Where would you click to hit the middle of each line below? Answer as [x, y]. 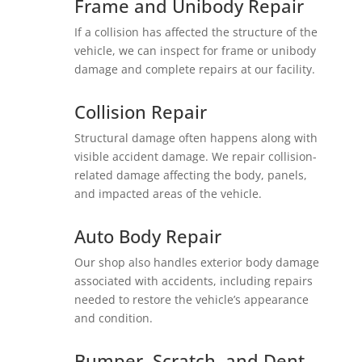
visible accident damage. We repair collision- [195, 156]
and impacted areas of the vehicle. [168, 194]
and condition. [113, 318]
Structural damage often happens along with [196, 138]
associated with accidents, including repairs [193, 281]
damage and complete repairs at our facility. [194, 69]
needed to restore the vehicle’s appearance [191, 299]
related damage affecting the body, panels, [190, 175]
